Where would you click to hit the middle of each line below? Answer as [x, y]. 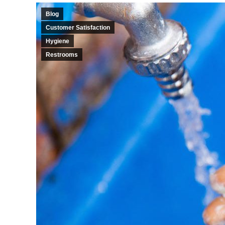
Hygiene [58, 41]
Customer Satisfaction [78, 28]
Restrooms [62, 55]
